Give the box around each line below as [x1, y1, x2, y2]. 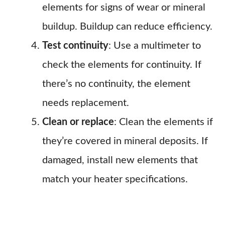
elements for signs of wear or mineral [42, 3, 205, 13]
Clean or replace [42, 117, 114, 127]
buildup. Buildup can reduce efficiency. [42, 22, 212, 32]
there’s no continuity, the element [42, 79, 190, 89]
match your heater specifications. [42, 174, 188, 184]
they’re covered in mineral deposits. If [42, 136, 208, 146]
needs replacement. [42, 98, 129, 108]
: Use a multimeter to [108, 41, 201, 51]
